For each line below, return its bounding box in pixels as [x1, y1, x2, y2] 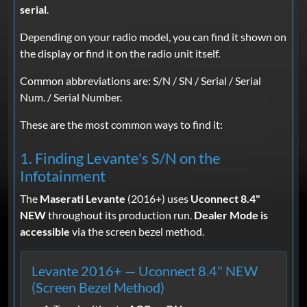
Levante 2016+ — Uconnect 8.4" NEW [32, 262, 258, 279]
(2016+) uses [125, 191, 191, 205]
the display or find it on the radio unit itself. [20, 46, 220, 60]
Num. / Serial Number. [20, 90, 122, 103]
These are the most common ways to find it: [20, 117, 223, 131]
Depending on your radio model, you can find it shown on [20, 29, 286, 43]
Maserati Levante [40, 191, 125, 205]
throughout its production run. [46, 208, 194, 221]
